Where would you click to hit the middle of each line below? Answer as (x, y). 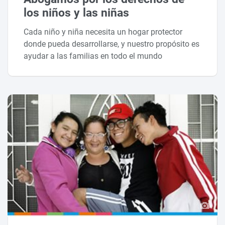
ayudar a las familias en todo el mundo (93, 56)
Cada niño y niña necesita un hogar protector (103, 32)
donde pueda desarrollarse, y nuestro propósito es (112, 44)
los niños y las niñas (77, 13)
